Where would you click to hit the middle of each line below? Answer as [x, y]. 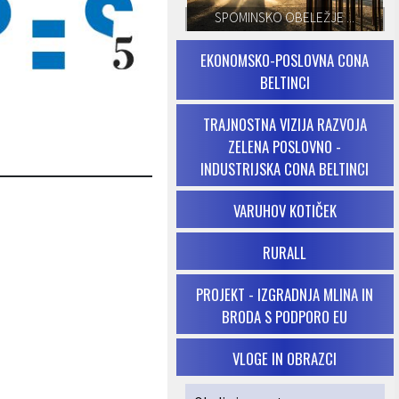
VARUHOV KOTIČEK [285, 211]
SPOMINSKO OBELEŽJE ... [285, 17]
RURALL [285, 252]
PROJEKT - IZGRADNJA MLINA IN [285, 294]
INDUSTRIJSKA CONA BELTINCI [285, 169]
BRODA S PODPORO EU [285, 317]
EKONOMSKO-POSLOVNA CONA [285, 60]
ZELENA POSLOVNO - [285, 147]
